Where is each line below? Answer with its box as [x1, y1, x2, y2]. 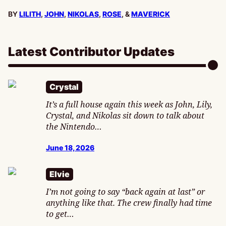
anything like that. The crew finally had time [46, 197, 212, 209]
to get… [46, 208, 74, 220]
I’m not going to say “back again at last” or [46, 186, 205, 198]
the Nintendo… [46, 121, 102, 133]
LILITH [19, 10, 41, 19]
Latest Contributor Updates [8, 44, 175, 60]
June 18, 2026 [46, 143, 94, 152]
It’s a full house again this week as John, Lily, [46, 99, 212, 110]
